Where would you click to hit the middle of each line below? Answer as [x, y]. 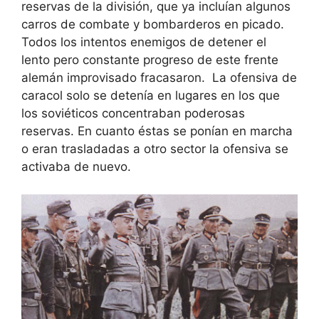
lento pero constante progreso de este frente [150, 60]
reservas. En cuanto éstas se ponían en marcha [157, 131]
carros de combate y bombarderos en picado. [153, 25]
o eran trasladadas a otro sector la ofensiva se [155, 149]
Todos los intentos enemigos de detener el [144, 42]
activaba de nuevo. [76, 167]
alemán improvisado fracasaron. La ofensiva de [159, 78]
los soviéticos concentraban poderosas [133, 114]
